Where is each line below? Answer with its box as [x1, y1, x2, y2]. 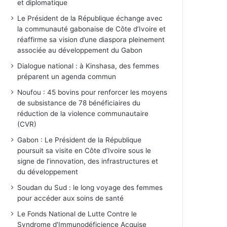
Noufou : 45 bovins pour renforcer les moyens [17, 88, 168, 97]
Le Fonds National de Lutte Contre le [17, 210, 137, 218]
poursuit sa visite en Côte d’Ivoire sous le [17, 146, 152, 155]
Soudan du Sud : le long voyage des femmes [17, 183, 163, 192]
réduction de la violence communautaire [17, 109, 149, 118]
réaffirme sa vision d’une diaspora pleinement [17, 35, 165, 44]
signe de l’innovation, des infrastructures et [17, 157, 159, 166]
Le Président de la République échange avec [17, 14, 163, 23]
